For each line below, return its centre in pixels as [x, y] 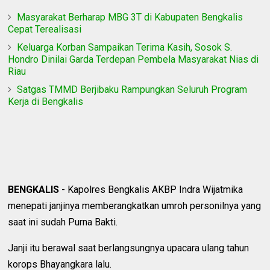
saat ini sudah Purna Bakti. [63, 222]
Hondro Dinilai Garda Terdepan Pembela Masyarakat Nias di [133, 59]
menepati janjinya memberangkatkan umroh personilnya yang [135, 206]
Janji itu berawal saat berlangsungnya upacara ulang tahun [129, 248]
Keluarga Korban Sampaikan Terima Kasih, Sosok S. [125, 47]
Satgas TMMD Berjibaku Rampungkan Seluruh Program [132, 89]
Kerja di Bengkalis [46, 101]
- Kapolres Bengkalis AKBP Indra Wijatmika [151, 189]
